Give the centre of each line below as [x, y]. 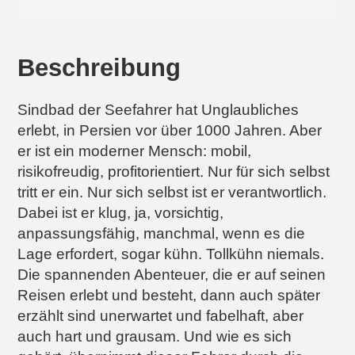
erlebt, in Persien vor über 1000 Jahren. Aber [170, 130]
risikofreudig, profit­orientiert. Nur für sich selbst [174, 171]
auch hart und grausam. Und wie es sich [155, 336]
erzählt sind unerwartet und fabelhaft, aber [161, 315]
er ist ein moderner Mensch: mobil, [135, 151]
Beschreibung [99, 67]
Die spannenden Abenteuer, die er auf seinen [172, 274]
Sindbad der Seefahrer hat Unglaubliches [158, 109]
